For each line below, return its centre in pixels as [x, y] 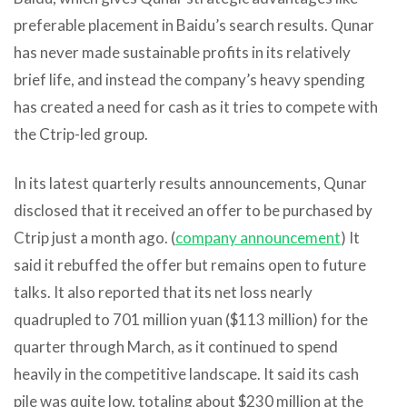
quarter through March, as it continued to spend [176, 346]
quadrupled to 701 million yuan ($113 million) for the [191, 319]
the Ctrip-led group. [81, 134]
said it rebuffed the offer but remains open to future [190, 264]
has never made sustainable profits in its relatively [182, 52]
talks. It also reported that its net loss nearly [163, 292]
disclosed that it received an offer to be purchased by [193, 210]
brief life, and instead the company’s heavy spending [189, 79]
